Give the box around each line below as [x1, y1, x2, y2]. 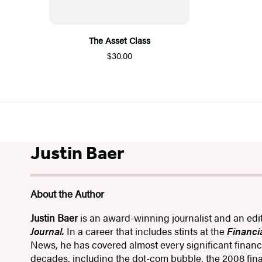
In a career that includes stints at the [64, 224, 227, 239]
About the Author [30, 187, 105, 201]
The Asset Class [88, 34, 150, 47]
